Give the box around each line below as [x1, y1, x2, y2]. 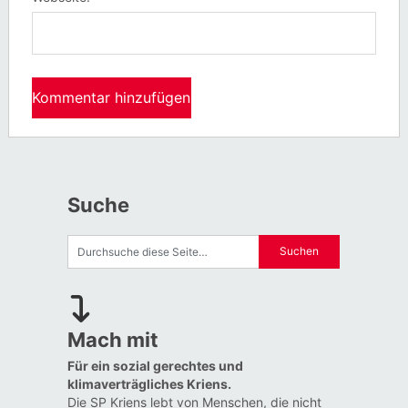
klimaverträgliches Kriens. [66, 375, 231, 392]
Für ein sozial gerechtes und [66, 357, 243, 373]
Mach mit [66, 327, 158, 352]
